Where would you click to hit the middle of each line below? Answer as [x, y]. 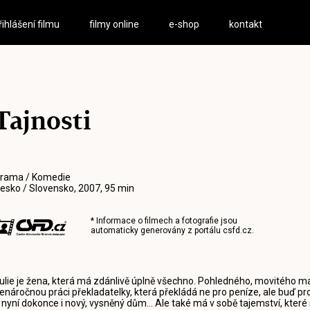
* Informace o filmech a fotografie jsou [164, 221]
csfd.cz [237, 230]
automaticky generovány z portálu [156, 230]
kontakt [246, 24]
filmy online [115, 24]
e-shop [184, 24]
